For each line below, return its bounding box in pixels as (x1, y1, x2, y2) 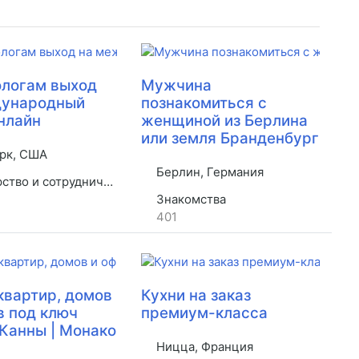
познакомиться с (140, 94, 267, 113)
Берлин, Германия (152, 164, 264, 180)
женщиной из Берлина (140, 111, 308, 131)
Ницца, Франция (152, 339, 253, 355)
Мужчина (140, 76, 212, 95)
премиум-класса (140, 304, 268, 323)
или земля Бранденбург (140, 129, 319, 148)
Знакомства (152, 192, 226, 208)
